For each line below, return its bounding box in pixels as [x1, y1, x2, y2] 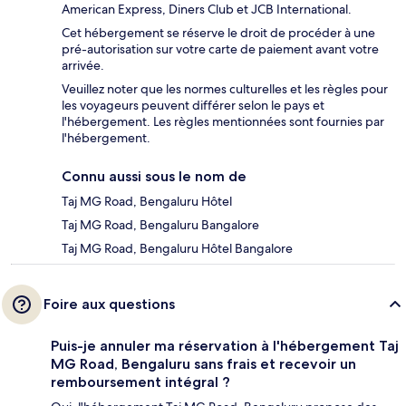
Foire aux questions [43, 295, 175, 313]
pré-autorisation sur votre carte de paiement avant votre [62, 40, 379, 57]
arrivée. [62, 56, 104, 73]
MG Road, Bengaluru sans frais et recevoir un [51, 354, 356, 372]
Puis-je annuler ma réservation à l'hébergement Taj [51, 336, 399, 354]
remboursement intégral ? [51, 372, 230, 391]
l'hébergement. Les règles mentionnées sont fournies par [62, 112, 384, 130]
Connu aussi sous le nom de [62, 167, 246, 185]
